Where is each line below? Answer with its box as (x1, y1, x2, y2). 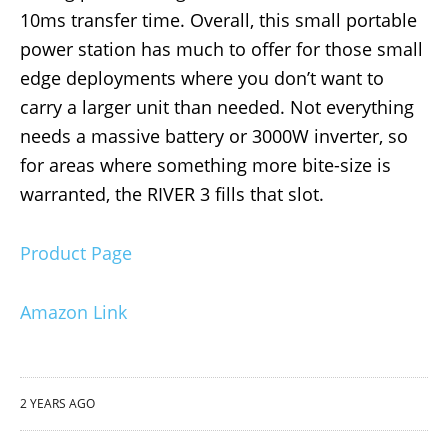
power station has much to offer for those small (20, 37, 423, 62)
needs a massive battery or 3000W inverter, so (20, 124, 408, 149)
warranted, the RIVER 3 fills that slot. (20, 182, 324, 207)
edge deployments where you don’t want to (20, 66, 384, 91)
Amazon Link (20, 300, 127, 325)
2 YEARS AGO (20, 395, 95, 413)
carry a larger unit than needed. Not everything (20, 95, 414, 120)
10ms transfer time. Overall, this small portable (20, 8, 417, 33)
